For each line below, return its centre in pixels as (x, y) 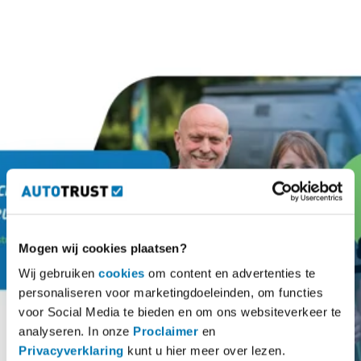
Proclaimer (166, 331)
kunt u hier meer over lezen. (204, 351)
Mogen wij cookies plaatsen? (103, 248)
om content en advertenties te (230, 273)
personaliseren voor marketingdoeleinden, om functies (171, 293)
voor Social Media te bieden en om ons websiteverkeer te (180, 312)
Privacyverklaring (71, 351)
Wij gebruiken (58, 273)
